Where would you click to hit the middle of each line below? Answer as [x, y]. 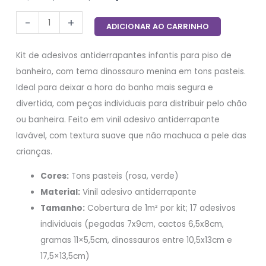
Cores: [55, 176]
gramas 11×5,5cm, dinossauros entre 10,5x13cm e [137, 240]
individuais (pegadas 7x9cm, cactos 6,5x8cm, [132, 224]
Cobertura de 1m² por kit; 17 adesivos [161, 208]
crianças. [34, 152]
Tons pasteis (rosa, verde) [124, 176]
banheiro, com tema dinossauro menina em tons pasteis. [131, 72]
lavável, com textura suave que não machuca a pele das [132, 136]
